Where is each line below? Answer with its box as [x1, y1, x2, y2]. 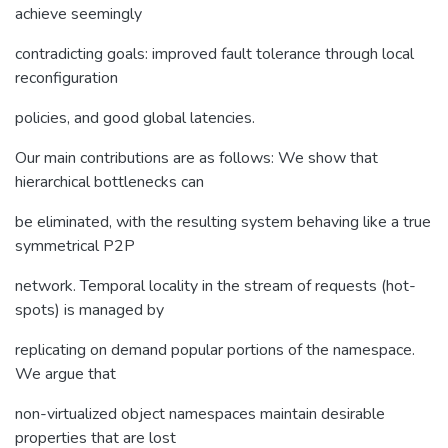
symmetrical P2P [15, 234, 135, 257]
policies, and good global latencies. [15, 106, 255, 129]
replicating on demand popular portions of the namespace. [15, 338, 415, 361]
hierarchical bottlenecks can [15, 170, 204, 193]
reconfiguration [15, 66, 118, 89]
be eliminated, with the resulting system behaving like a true [15, 210, 431, 233]
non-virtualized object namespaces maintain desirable [15, 402, 385, 425]
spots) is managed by [15, 298, 164, 321]
